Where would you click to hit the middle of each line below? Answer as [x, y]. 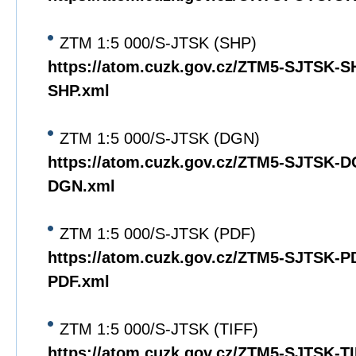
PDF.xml [79, 281]
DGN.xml [81, 186]
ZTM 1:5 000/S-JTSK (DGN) [160, 138]
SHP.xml [79, 91]
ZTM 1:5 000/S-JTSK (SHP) [158, 43]
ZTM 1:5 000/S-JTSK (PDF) [158, 234]
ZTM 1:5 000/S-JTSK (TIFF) [159, 329]
